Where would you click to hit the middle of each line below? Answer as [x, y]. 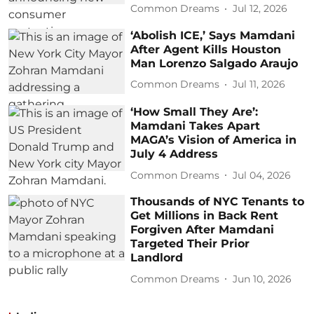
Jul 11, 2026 [259, 84]
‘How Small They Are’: [194, 112]
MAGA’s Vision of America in [214, 140]
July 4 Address [175, 154]
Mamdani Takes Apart [196, 126]
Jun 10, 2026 [262, 279]
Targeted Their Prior [190, 244]
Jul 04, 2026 [262, 175]
